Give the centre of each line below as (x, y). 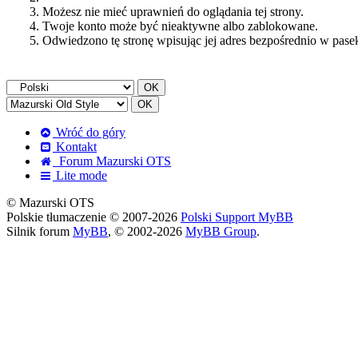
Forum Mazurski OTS (112, 161)
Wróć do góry (89, 132)
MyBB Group (221, 231)
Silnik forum (40, 231)
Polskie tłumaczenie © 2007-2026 (93, 217)
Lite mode (80, 175)
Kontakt (75, 147)
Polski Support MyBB (237, 217)
